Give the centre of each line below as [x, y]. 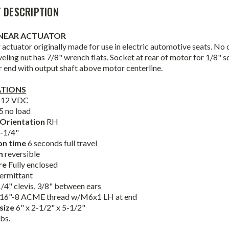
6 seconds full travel [63, 143]
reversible [22, 154]
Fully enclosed [33, 165]
